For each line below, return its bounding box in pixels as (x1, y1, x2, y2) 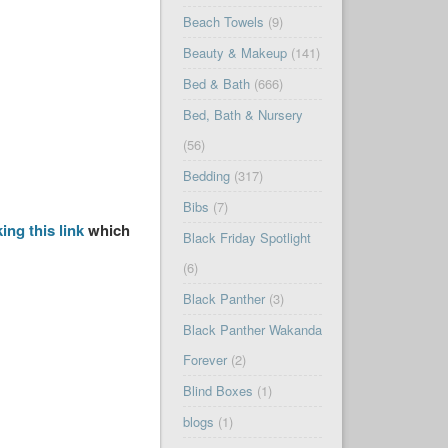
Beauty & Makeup (182, 43, 287, 63)
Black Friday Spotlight (182, 228, 311, 248)
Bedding (182, 166, 230, 186)
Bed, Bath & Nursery (182, 105, 303, 125)
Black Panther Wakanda (182, 320, 322, 340)
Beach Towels (182, 12, 264, 32)
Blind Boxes (182, 381, 253, 401)
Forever (182, 350, 227, 370)
